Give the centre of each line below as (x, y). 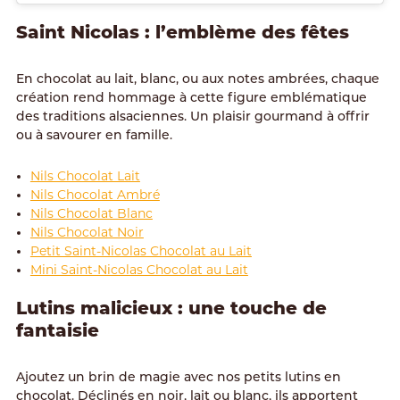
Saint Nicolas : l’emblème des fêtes (182, 32)
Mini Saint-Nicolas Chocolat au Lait (139, 269)
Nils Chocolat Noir (87, 232)
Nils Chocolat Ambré (95, 194)
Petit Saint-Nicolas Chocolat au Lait (141, 250)
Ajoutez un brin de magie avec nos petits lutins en (178, 378)
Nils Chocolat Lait (85, 175)
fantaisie (57, 330)
